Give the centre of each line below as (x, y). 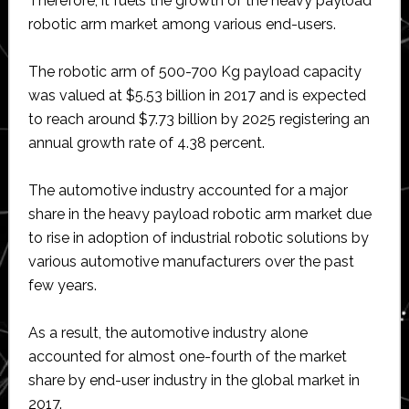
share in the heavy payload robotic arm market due (199, 214)
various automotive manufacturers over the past (191, 261)
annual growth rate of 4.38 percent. (146, 142)
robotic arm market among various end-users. (182, 24)
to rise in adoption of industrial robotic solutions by (198, 237)
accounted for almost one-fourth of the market (187, 356)
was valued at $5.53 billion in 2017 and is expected (197, 95)
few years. (62, 285)
